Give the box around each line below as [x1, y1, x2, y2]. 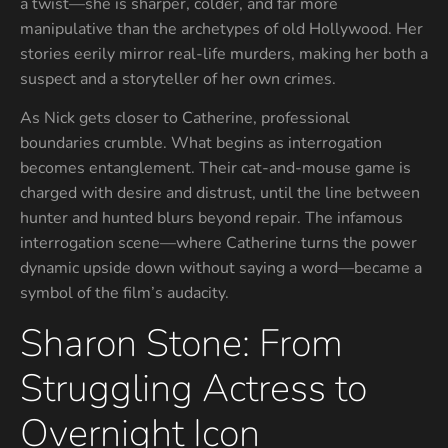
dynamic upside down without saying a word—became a [20, 257, 422, 280]
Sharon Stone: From [20, 317, 343, 369]
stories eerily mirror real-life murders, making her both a [20, 42, 428, 65]
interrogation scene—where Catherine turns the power [20, 232, 417, 255]
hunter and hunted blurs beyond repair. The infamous [20, 207, 403, 230]
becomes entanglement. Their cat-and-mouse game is [20, 157, 411, 180]
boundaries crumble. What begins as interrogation [20, 132, 382, 155]
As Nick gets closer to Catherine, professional [20, 107, 350, 130]
